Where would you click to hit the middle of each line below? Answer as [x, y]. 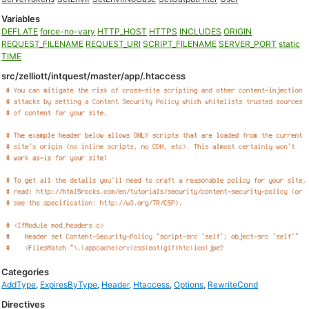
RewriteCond [233, 285]
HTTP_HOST [122, 31]
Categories [26, 272]
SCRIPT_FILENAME [180, 44]
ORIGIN [238, 31]
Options [189, 285]
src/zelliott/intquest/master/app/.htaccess [94, 76]
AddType [19, 285]
